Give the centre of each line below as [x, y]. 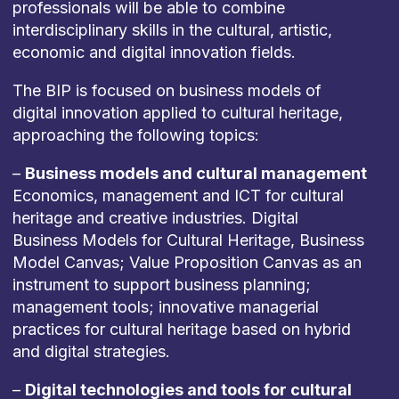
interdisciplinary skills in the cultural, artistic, [172, 30]
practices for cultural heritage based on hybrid [181, 329]
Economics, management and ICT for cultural [178, 195]
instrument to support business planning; [161, 285]
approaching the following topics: [135, 135]
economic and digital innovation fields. [154, 52]
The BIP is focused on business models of [167, 90]
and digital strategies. [91, 351]
